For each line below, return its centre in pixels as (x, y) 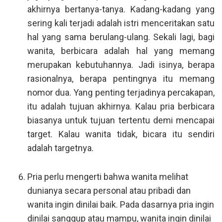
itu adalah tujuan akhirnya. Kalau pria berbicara (121, 106)
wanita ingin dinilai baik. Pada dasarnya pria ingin (121, 204)
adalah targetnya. (60, 148)
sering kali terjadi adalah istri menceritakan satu (121, 23)
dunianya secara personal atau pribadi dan (109, 191)
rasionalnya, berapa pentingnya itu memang (121, 79)
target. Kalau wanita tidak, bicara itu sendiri (121, 134)
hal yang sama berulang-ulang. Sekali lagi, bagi (121, 37)
